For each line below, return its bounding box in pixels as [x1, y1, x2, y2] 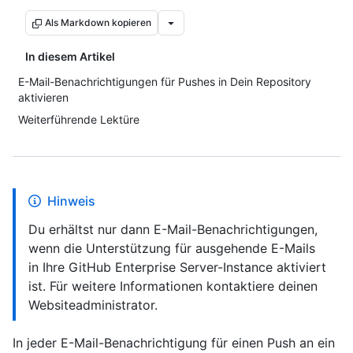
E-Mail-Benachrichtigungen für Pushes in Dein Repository [18, 75, 311, 88]
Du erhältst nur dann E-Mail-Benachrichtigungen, [28, 221, 318, 237]
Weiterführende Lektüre [18, 113, 139, 126]
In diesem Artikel [25, 50, 115, 63]
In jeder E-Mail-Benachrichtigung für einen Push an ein [13, 335, 335, 351]
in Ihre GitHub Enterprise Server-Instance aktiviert [28, 259, 326, 275]
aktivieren [18, 91, 69, 104]
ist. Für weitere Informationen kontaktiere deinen [28, 278, 318, 294]
